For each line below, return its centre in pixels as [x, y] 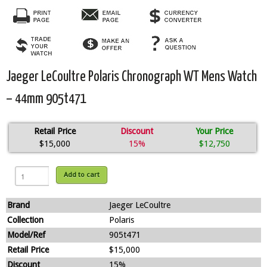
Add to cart [82, 175]
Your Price [215, 131]
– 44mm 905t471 [46, 100]
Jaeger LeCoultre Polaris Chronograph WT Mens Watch [131, 77]
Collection [25, 220]
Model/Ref [26, 235]
